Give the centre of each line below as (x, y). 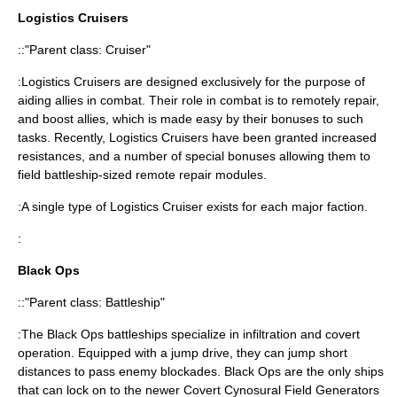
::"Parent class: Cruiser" (84, 50)
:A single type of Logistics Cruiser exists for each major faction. (193, 206)
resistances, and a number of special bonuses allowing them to (194, 156)
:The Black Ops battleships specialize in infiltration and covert (189, 334)
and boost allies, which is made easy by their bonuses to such (191, 119)
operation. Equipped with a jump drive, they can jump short (183, 353)
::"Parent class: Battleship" (91, 302)
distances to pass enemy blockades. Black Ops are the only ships (201, 371)
